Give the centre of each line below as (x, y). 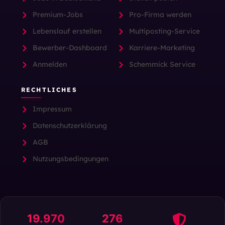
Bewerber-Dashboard (70, 48)
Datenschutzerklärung (70, 126)
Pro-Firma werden (160, 15)
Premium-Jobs (58, 15)
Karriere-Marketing (162, 48)
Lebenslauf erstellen (67, 31)
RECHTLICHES (49, 90)
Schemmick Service (162, 65)
